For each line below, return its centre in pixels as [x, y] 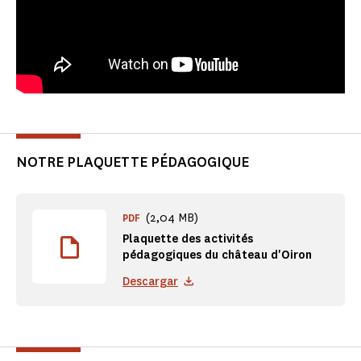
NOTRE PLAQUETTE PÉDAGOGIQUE [133, 162]
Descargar [150, 282]
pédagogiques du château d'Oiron [217, 255]
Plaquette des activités [188, 239]
